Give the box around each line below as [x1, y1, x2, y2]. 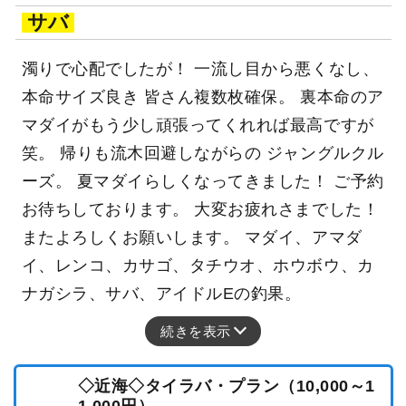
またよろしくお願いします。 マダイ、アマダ [21, 227, 362, 246]
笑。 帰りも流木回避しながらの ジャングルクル [21, 143, 384, 162]
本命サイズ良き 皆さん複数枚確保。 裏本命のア [21, 87, 384, 106]
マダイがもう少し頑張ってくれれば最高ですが [21, 115, 374, 134]
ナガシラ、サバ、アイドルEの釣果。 [21, 284, 302, 303]
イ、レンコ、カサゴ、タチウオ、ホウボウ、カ [21, 256, 374, 275]
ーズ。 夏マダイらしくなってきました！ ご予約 [21, 171, 384, 190]
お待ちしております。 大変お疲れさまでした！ [21, 199, 380, 218]
